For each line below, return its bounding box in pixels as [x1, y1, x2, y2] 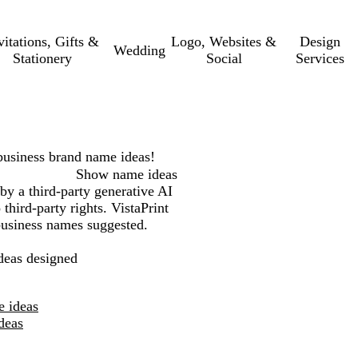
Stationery [12, 50, 72, 66]
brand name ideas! [44, 149, 155, 165]
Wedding [113, 42, 166, 58]
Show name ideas [76, 166, 177, 183]
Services [296, 50, 345, 66]
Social [205, 50, 242, 66]
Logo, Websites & [171, 34, 277, 50]
